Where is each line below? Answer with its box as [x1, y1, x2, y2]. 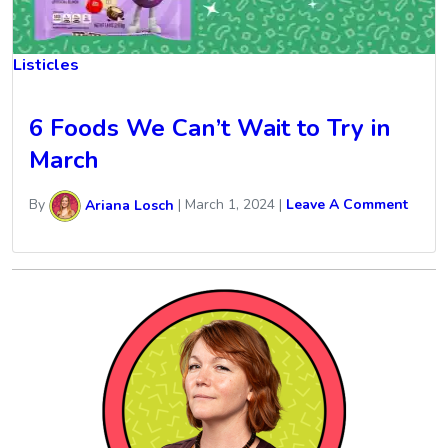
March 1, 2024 [185, 195, 275, 215]
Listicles [13, 54, 79, 77]
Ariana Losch [81, 195, 174, 215]
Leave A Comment [286, 195, 408, 215]
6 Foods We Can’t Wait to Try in [29, 112, 391, 145]
